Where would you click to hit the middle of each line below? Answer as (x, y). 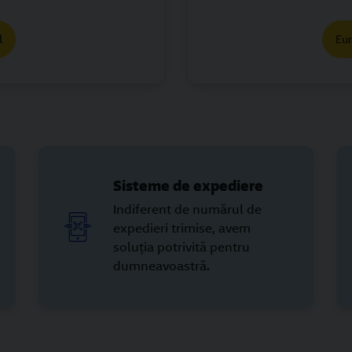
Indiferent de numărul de (187, 209)
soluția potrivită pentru (181, 247)
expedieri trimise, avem (182, 228)
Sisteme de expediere (188, 185)
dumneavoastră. (161, 266)
